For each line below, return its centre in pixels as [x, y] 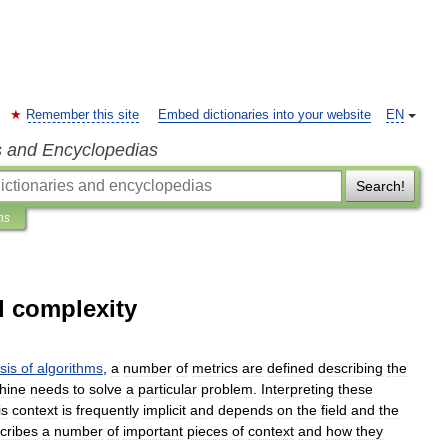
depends [245, 410]
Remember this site [82, 115]
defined [290, 368]
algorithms [70, 368]
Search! [380, 186]
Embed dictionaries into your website [264, 115]
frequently [107, 410]
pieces [207, 431]
